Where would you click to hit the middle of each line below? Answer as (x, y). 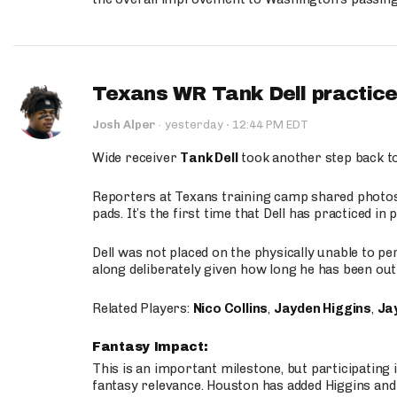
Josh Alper (124, 125)
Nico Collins (230, 308)
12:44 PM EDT (269, 125)
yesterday (195, 125)
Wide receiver (136, 158)
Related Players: (143, 308)
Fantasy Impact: (152, 347)
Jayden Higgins (323, 308)
